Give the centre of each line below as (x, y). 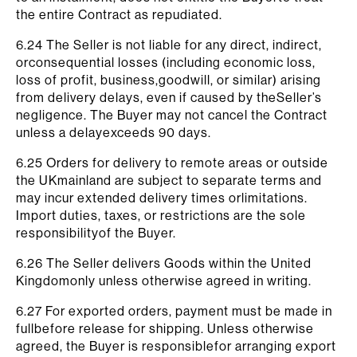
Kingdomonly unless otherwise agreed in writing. (164, 280)
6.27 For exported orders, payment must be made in (174, 311)
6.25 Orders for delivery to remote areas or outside (172, 163)
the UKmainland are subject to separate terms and (169, 180)
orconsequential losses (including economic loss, (166, 62)
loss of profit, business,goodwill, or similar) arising (169, 80)
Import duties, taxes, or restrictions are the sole (161, 215)
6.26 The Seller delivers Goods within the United (164, 263)
